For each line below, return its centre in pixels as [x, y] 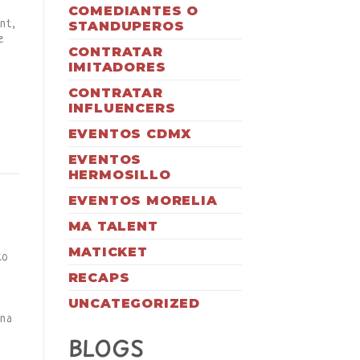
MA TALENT [113, 226]
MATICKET [108, 252]
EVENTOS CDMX [130, 133]
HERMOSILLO [119, 174]
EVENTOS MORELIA [143, 200]
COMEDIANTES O [133, 10]
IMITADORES [117, 67]
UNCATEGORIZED [134, 303]
